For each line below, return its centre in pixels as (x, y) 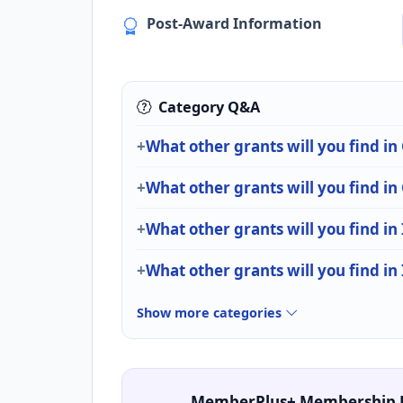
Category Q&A (209, 107)
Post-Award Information (234, 24)
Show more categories (211, 312)
